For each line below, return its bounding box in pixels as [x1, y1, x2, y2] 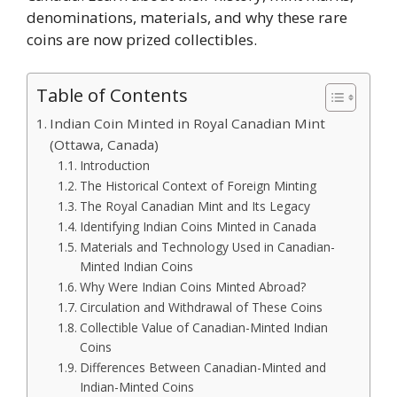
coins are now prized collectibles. [27, 28, 257, 50]
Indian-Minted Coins [79, 378, 194, 395]
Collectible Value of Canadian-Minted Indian [79, 319, 328, 336]
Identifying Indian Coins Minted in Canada [79, 218, 316, 235]
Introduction [79, 157, 150, 174]
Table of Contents [36, 82, 188, 107]
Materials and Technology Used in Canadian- [79, 238, 335, 255]
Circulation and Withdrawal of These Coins [79, 299, 323, 315]
